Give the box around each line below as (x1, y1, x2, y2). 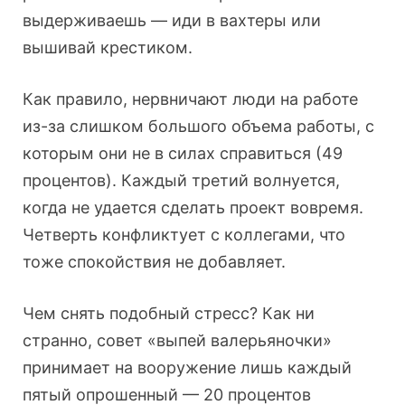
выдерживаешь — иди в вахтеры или (23, 11, 321, 31)
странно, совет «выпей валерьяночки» (23, 331, 332, 351)
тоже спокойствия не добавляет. (23, 252, 286, 272)
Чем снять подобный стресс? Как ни (23, 304, 315, 324)
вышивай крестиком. (23, 38, 193, 58)
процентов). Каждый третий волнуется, (23, 171, 340, 191)
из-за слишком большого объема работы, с (23, 117, 374, 137)
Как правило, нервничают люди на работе (23, 89, 358, 109)
